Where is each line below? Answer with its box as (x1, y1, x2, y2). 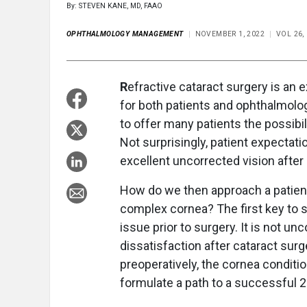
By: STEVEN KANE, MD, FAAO (66, 1, 162, 11)
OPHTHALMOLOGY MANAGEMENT (66, 29, 184, 39)
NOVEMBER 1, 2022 (195, 29, 265, 39)
